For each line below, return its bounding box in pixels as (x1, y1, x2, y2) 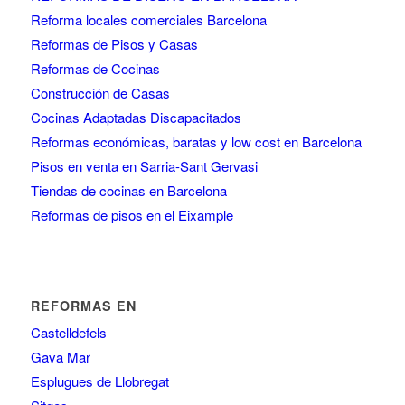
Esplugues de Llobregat (30, 371, 169, 391)
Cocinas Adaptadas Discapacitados (30, 107, 241, 127)
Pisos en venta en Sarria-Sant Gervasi (30, 155, 258, 175)
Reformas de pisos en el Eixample (30, 204, 233, 224)
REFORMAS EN (30, 296, 137, 315)
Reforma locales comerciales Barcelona (30, 9, 267, 29)
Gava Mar (30, 346, 90, 366)
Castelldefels (30, 322, 107, 342)
